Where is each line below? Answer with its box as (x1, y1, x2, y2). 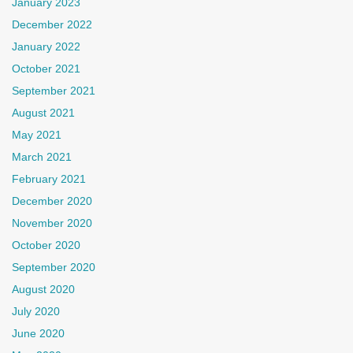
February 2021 (12, 173, 86, 185)
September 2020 (12, 261, 95, 273)
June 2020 (12, 327, 65, 340)
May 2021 (12, 128, 61, 141)
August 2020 (12, 283, 75, 295)
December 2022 (12, 18, 92, 31)
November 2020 (12, 217, 92, 229)
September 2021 (12, 84, 95, 97)
